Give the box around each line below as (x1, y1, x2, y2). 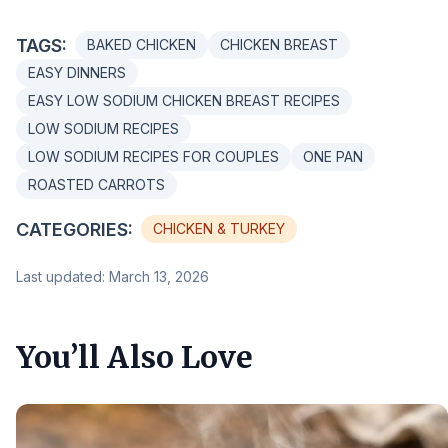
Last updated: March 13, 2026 (16, 268, 209, 285)
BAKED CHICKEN (87, 36, 196, 53)
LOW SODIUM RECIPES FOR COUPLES (28, 148, 279, 165)
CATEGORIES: (16, 218, 133, 240)
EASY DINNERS (28, 64, 126, 81)
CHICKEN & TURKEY (153, 220, 285, 237)
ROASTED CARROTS (28, 176, 165, 193)
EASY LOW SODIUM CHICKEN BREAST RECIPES (28, 92, 340, 109)
